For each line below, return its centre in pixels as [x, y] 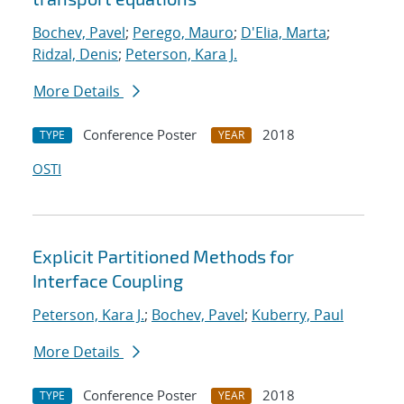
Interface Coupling [108, 281]
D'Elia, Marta [284, 33]
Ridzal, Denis [75, 55]
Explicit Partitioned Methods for [163, 257]
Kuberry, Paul [298, 315]
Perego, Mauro [183, 33]
